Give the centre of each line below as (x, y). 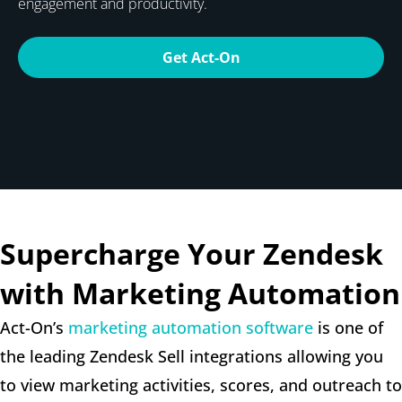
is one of (348, 327)
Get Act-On (201, 58)
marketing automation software (191, 327)
